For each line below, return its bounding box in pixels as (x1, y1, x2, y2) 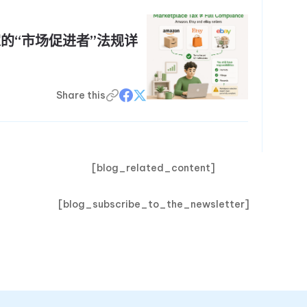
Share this (56, 88, 106, 101)
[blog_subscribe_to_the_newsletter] (58, 197, 249, 210)
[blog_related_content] (92, 162, 215, 175)
